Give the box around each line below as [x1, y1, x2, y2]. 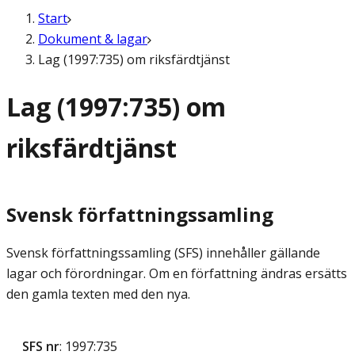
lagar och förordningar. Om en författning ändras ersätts [6, 265, 347, 283]
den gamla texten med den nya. [6, 285, 193, 303]
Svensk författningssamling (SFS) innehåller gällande [6, 244, 320, 262]
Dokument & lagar [38, 30, 147, 48]
